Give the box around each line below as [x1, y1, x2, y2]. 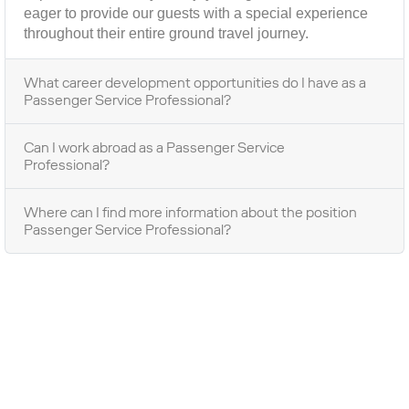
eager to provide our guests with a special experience [24, 5, 368, 21]
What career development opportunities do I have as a [24, 73, 366, 92]
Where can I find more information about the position [24, 203, 357, 222]
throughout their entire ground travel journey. [24, 26, 309, 41]
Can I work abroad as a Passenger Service [24, 138, 285, 157]
